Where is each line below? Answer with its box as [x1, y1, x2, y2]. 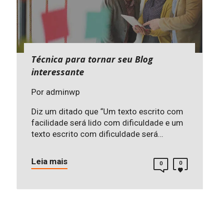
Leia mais [31, 156, 67, 166]
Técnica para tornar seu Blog [31, 53, 153, 65]
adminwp [46, 87, 80, 97]
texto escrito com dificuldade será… [31, 129, 163, 139]
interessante [31, 66, 84, 78]
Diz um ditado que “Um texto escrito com [31, 106, 183, 116]
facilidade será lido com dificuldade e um [31, 117, 183, 128]
